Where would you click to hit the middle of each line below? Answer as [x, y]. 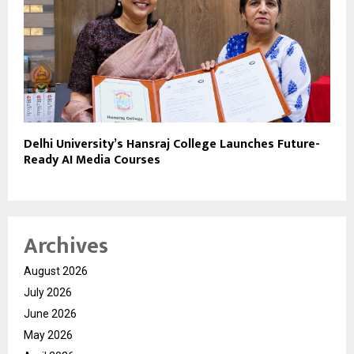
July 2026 [48, 293]
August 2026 [56, 271]
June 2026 [50, 314]
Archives [66, 247]
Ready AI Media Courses [92, 160]
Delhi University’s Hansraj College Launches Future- [172, 145]
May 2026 [48, 335]
